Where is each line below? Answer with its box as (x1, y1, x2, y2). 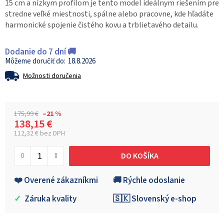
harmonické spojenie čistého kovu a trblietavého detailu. (5, 19, 198, 31)
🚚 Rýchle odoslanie (113, 174, 185, 187)
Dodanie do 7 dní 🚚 (5, 46, 76, 58)
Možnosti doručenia (23, 71, 81, 81)
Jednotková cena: (13, 136, 72, 147)
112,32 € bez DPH (14, 128, 65, 139)
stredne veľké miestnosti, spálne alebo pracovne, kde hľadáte (5, 8, 213, 20)
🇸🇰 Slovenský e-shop (113, 193, 196, 205)
